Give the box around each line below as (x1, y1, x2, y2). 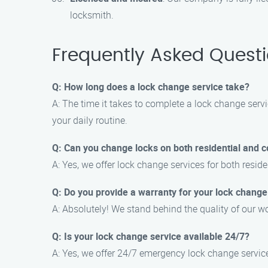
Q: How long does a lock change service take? (52, 80, 249, 93)
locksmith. (70, 8, 114, 22)
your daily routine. (52, 114, 127, 127)
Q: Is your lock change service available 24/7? (52, 230, 249, 243)
